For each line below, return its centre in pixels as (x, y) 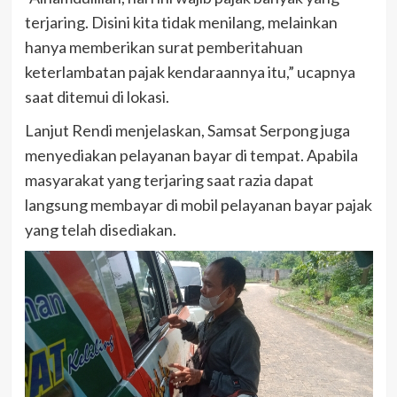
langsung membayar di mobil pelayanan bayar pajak (198, 204)
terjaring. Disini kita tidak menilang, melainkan (181, 22)
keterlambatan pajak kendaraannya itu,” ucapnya (190, 71)
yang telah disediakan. (100, 229)
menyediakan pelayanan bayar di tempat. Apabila (191, 155)
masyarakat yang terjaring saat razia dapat (169, 179)
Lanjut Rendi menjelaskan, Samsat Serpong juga (187, 130)
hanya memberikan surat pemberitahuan (163, 47)
